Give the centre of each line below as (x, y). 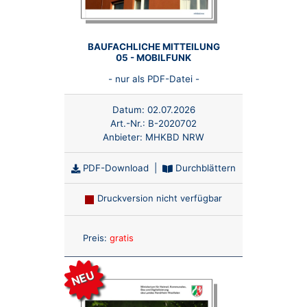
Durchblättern (204, 168)
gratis (121, 237)
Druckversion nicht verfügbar (159, 198)
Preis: (95, 237)
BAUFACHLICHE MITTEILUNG (153, 46)
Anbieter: (124, 137)
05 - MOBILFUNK (153, 57)
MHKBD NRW (175, 137)
